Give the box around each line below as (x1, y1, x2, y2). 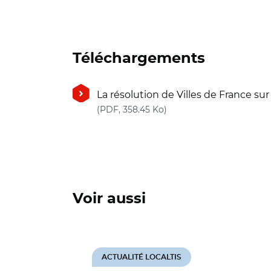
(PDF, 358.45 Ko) (97, 104, 167, 115)
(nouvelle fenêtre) (166, 103, 252, 114)
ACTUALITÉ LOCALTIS (102, 253, 181, 261)
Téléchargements (73, 51, 205, 66)
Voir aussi (73, 192, 146, 206)
